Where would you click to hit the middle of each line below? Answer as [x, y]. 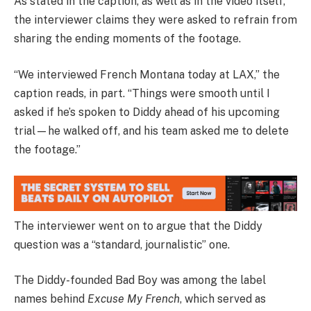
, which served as [223, 299]
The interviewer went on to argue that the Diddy [138, 226]
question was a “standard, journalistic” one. [122, 244]
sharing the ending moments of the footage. [127, 39]
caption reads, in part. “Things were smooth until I [142, 93]
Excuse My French [134, 299]
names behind [51, 299]
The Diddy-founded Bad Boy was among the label [140, 280]
